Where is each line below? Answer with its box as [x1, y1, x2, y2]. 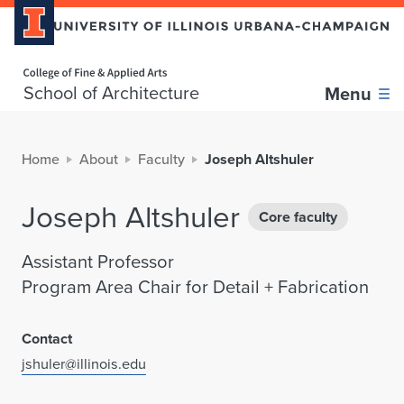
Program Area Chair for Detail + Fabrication [22, 273, 369, 301]
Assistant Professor [22, 248, 174, 276]
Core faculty [259, 207, 337, 228]
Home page [23, 50, 55, 72]
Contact [22, 328, 72, 350]
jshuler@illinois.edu [22, 353, 146, 375]
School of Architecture [23, 79, 199, 107]
